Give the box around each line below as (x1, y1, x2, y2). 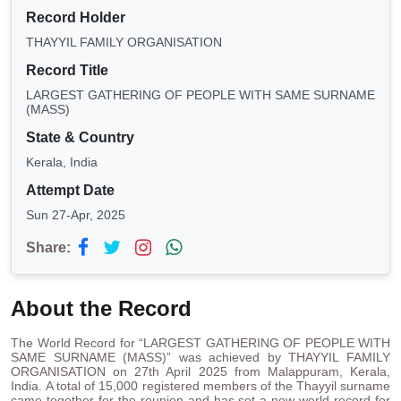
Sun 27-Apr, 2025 (26, 208, 125, 223)
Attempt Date (26, 183, 115, 199)
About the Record (11, 296, 192, 321)
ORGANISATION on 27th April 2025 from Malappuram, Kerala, (11, 364, 390, 380)
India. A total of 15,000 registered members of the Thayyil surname (11, 379, 390, 394)
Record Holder (26, 10, 125, 26)
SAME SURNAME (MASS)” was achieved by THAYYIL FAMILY (11, 350, 390, 365)
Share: (26, 240, 71, 256)
